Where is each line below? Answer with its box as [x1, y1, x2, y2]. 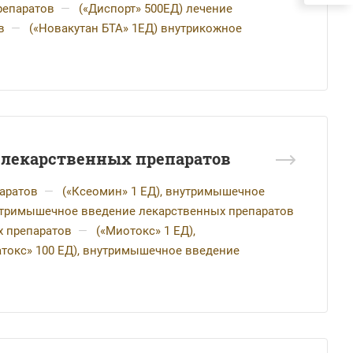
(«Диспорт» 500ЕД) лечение [79, 2, 232, 16]
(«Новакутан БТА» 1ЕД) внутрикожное [29, 21, 242, 35]
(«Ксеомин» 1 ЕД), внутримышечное [62, 184, 265, 199]
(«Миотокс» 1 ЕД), [96, 224, 195, 238]
